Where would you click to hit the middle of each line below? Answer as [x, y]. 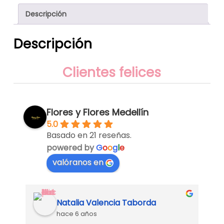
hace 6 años [77, 214]
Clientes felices [112, 73]
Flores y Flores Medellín [98, 112]
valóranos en [78, 162]
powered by [71, 148]
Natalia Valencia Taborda [106, 203]
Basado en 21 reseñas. [89, 135]
